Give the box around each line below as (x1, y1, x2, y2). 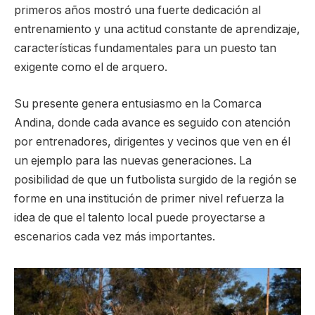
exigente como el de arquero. (14, 60, 167, 75)
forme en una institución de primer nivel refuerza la (14, 191, 284, 205)
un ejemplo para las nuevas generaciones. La (14, 153, 252, 167)
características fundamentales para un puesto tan (14, 41, 276, 56)
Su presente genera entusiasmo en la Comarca (14, 96, 262, 110)
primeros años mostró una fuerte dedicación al (14, 4, 261, 18)
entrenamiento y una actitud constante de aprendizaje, (14, 22, 300, 37)
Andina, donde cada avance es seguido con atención (14, 115, 290, 129)
